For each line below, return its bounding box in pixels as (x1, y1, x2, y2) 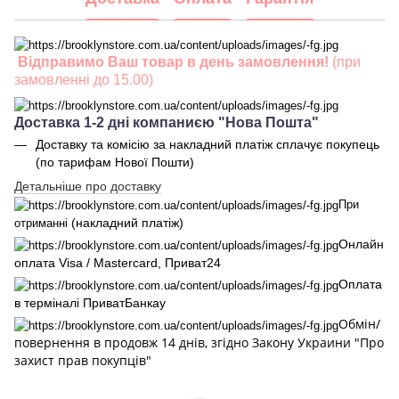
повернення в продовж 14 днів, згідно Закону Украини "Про (14, 333, 384, 351)
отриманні (14, 216, 68, 230)
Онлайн (338, 236, 384, 251)
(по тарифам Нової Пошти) (36, 154, 194, 169)
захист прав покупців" (14, 351, 151, 369)
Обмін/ (338, 314, 380, 332)
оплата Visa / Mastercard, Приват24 (14, 255, 221, 270)
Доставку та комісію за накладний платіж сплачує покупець (36, 136, 379, 151)
